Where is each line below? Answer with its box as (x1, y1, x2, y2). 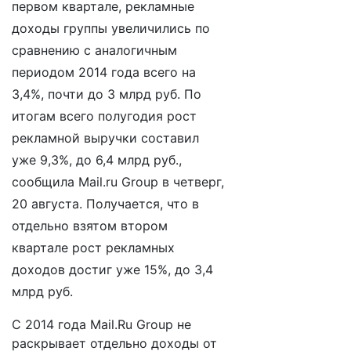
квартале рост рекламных (12, 240, 175, 255)
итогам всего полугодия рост (12, 108, 197, 124)
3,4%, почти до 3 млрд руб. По (12, 86, 201, 102)
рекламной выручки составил (12, 130, 199, 146)
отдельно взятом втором (12, 218, 168, 233)
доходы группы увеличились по (12, 20, 210, 36)
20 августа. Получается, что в (12, 196, 199, 212)
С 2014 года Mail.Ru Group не (12, 317, 191, 332)
